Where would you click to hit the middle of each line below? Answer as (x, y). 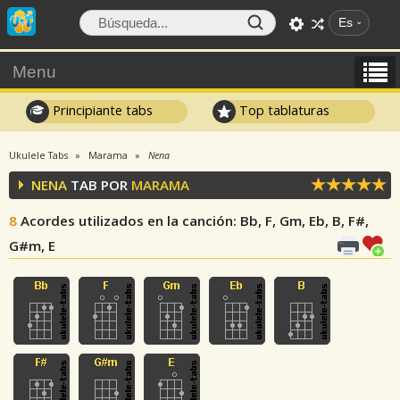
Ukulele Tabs (38, 155)
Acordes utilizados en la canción (127, 221)
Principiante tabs (100, 110)
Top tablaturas (283, 110)
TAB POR (99, 185)
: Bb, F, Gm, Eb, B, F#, (301, 221)
